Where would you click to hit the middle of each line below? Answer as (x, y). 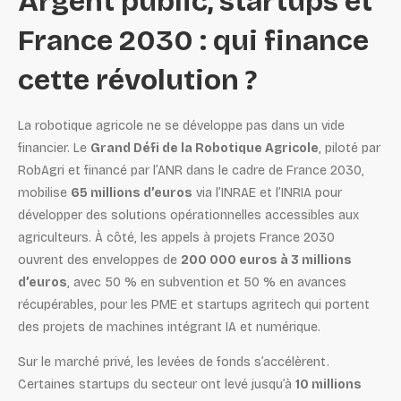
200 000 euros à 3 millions (266, 260)
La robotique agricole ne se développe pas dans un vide (181, 125)
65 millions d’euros (132, 192)
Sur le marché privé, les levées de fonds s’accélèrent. (174, 363)
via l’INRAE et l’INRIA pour (267, 192)
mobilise (44, 192)
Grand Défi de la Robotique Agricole (205, 148)
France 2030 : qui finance (193, 40)
